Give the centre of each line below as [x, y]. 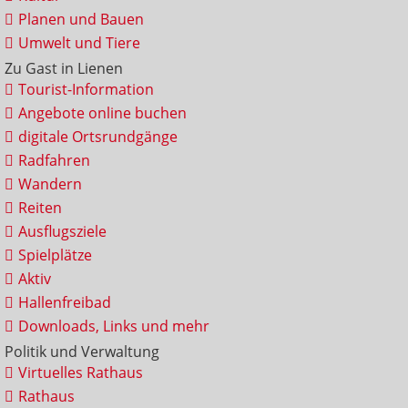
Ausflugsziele [62, 231]
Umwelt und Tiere [79, 42]
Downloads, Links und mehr [113, 326]
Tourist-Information [86, 89]
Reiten [40, 207]
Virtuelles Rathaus [80, 372]
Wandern [50, 184]
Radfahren [54, 160]
